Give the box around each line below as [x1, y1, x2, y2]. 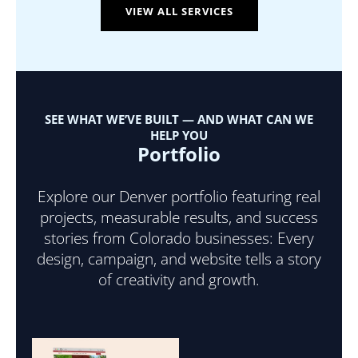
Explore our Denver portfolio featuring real [38, 185, 320, 207]
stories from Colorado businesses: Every [44, 227, 314, 249]
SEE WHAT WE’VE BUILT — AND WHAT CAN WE [45, 111, 313, 128]
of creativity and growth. [98, 268, 260, 290]
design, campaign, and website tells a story [37, 248, 321, 269]
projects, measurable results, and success [40, 206, 318, 228]
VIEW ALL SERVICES [125, 4, 233, 19]
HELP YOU [150, 127, 208, 144]
